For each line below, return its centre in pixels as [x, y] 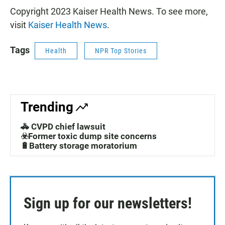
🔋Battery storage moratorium [79, 146]
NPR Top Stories [121, 51]
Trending [47, 107]
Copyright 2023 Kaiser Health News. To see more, [109, 12]
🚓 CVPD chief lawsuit [63, 127]
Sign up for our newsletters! [108, 203]
